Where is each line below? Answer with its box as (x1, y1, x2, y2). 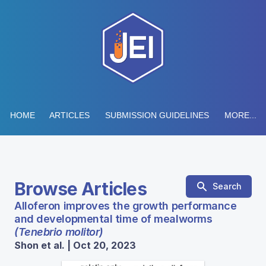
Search (213, 181, 242, 191)
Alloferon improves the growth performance (14, 199, 237, 212)
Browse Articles (14, 178, 147, 199)
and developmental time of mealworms (14, 213, 213, 225)
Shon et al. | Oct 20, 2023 (14, 239, 136, 251)
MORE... (224, 110, 256, 120)
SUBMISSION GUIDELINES (104, 110, 209, 120)
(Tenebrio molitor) (14, 226, 103, 238)
